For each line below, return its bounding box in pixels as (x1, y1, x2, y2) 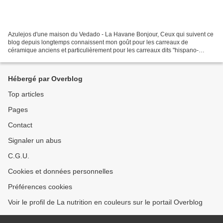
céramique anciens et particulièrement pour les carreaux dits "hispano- (8, 46, 199, 54)
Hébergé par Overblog (8, 75, 83, 83)
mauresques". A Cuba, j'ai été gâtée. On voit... (8, 54, 131, 62)
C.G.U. (8, 152, 29, 160)
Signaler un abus (8, 136, 61, 144)
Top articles (8, 90, 44, 98)
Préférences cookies (8, 183, 72, 191)
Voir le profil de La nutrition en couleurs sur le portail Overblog (8, 198, 203, 206)
